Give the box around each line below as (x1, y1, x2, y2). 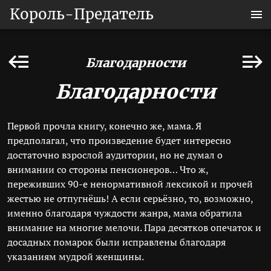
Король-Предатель (10, 5, 154, 24)
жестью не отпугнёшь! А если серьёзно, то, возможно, (7, 192, 253, 205)
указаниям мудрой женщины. (7, 250, 144, 263)
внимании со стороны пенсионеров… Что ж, (7, 163, 208, 176)
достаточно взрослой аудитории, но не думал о (7, 148, 223, 162)
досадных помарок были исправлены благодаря (7, 235, 226, 249)
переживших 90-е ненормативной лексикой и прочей (7, 177, 253, 191)
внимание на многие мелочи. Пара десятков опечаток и (7, 221, 261, 234)
